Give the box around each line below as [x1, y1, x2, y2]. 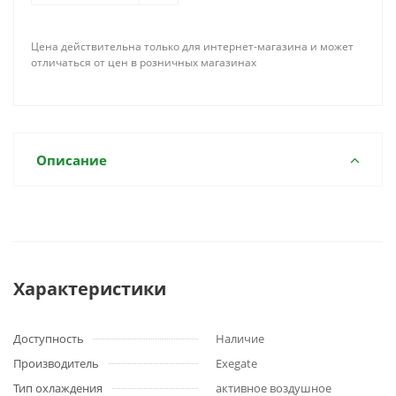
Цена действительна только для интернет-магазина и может [31, 39, 354, 54]
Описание [36, 151, 107, 169]
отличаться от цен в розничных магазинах [31, 55, 256, 70]
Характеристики [13, 277, 166, 301]
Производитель [13, 355, 99, 371]
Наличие [216, 331, 264, 346]
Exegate [216, 355, 257, 371]
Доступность [13, 331, 84, 346]
